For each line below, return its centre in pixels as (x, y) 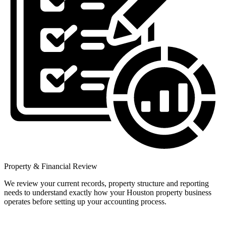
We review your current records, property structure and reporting (106, 184)
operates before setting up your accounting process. (85, 202)
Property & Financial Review (51, 166)
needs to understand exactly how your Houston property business (108, 193)
